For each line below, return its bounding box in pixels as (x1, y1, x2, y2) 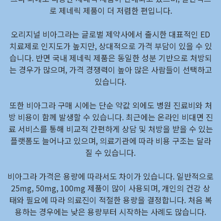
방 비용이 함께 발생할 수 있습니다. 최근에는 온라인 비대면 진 (8, 111, 213, 123)
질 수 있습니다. (85, 147, 136, 159)
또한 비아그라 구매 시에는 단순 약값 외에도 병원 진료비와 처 (9, 99, 212, 111)
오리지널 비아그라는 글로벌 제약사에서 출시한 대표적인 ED (11, 28, 210, 40)
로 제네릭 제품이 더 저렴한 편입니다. (49, 4, 172, 17)
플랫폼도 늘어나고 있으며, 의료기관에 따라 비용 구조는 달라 (10, 135, 211, 147)
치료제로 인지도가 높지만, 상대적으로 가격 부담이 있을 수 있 (9, 40, 212, 52)
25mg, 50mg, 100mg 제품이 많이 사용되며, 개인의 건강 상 (11, 182, 210, 194)
